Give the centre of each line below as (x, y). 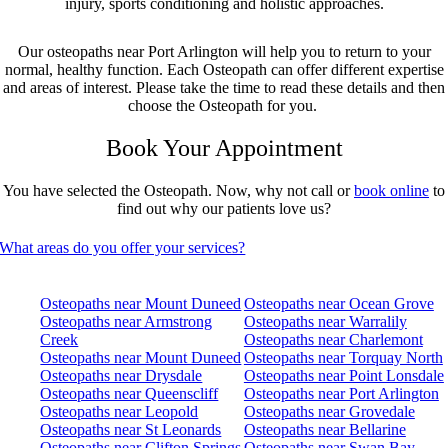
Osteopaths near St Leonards (131, 430)
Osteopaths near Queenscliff (129, 394)
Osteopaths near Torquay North (343, 358)
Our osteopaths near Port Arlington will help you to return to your (224, 51)
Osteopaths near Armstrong (126, 322)
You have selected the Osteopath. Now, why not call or (178, 190)
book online (391, 190)
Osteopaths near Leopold (119, 412)
